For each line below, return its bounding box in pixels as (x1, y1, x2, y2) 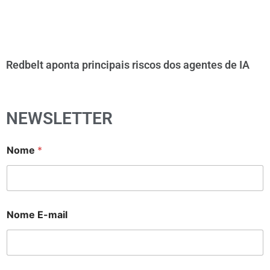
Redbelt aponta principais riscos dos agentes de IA (6, 58, 250, 71)
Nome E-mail (7, 208, 67, 221)
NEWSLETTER (6, 108, 113, 128)
